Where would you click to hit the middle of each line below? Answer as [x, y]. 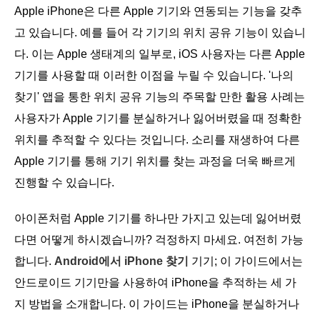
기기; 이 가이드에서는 [246, 261]
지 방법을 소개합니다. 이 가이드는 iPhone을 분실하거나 [157, 304]
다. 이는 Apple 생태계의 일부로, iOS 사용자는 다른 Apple [160, 54]
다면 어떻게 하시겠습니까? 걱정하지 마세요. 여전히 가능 [159, 239]
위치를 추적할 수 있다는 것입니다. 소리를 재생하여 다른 [157, 139]
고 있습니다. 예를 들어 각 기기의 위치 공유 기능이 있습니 [160, 32]
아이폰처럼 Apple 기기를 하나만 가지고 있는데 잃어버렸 [158, 218]
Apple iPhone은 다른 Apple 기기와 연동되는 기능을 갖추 [158, 11]
